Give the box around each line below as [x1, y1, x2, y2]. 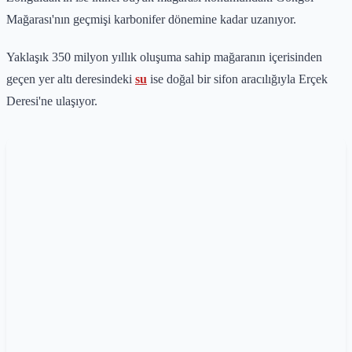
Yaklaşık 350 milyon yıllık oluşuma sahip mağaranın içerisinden [6, 49, 322, 64]
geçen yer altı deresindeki [6, 71, 135, 86]
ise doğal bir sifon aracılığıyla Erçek [147, 71, 328, 86]
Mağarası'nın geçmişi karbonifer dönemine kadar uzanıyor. [6, 12, 296, 26]
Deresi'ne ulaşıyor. [6, 93, 97, 108]
